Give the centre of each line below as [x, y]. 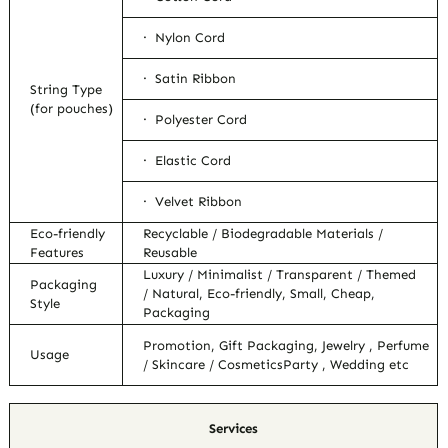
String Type [66, 90]
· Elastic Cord [187, 161]
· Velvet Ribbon [193, 202]
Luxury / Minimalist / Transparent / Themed [280, 275]
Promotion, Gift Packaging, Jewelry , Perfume [286, 346]
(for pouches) [72, 109]
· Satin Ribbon [190, 79]
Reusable [170, 253]
